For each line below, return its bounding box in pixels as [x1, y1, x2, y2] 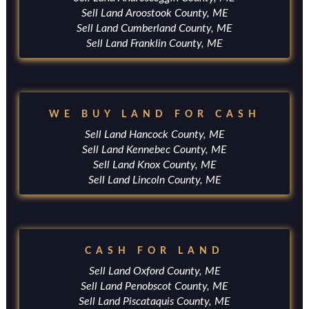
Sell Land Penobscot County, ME [81, 281, 228, 292]
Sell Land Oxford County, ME [88, 266, 221, 277]
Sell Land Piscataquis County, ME [79, 296, 230, 307]
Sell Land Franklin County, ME [86, 38, 223, 49]
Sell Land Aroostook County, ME [81, 8, 228, 19]
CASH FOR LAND [85, 246, 224, 256]
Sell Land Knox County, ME [92, 159, 217, 170]
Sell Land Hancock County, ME [84, 129, 225, 140]
